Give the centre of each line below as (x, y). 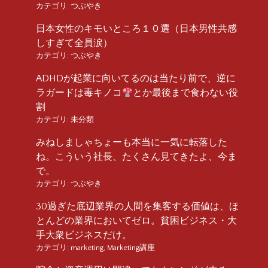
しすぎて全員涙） (74, 43)
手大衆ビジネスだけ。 (84, 235)
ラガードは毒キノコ (79, 92)
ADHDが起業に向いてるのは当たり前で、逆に (136, 78)
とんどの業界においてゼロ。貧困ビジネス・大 (136, 220)
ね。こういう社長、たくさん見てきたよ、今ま (136, 156)
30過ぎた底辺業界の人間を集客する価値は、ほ (137, 206)
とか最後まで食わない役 (186, 92)
